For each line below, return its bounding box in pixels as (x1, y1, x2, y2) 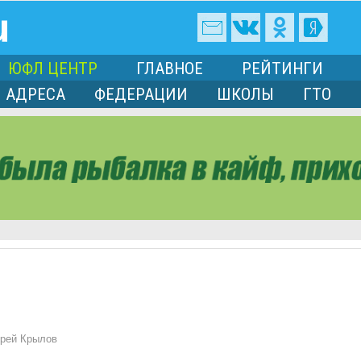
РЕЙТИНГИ (242, 59, 323, 79)
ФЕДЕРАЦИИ (94, 85, 188, 105)
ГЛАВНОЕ (136, 59, 203, 79)
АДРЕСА (6, 85, 65, 105)
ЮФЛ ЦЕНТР (8, 59, 98, 79)
